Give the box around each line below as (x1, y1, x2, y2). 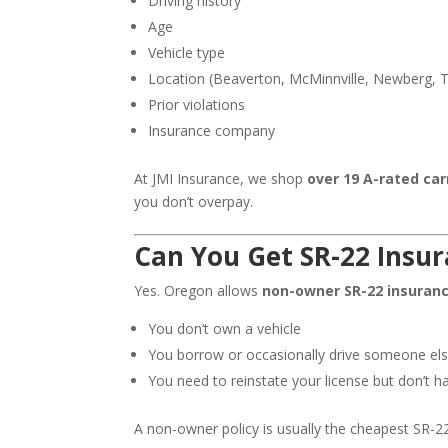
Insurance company (148, 121, 276, 141)
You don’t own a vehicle (148, 319, 302, 339)
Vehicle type (148, 43, 226, 63)
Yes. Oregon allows (134, 281, 263, 301)
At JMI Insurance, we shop (134, 169, 308, 189)
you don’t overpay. (134, 192, 254, 212)
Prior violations (148, 95, 246, 115)
